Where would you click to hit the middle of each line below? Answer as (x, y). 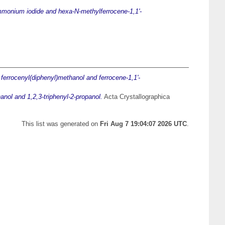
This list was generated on (61, 124)
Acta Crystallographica (136, 97)
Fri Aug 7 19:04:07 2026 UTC (143, 124)
